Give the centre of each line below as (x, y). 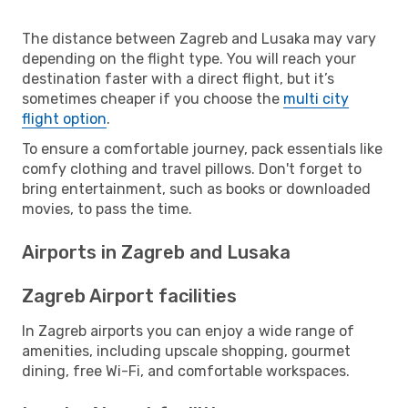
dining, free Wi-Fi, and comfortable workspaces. (186, 371)
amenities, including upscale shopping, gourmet (186, 351)
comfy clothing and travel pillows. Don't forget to (192, 168)
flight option (64, 118)
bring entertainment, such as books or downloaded (196, 189)
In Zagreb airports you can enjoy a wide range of (188, 331)
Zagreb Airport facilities (129, 296)
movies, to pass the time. (107, 209)
